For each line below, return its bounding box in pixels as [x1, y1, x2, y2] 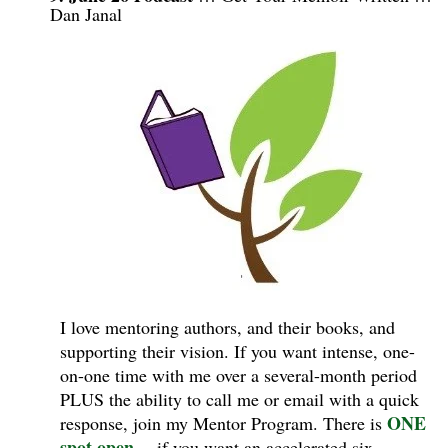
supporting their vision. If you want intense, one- [60, 338, 415, 363]
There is [323, 410, 387, 435]
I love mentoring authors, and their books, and [60, 314, 395, 339]
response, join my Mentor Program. [60, 410, 323, 435]
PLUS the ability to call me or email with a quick [60, 386, 419, 411]
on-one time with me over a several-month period [60, 362, 417, 387]
